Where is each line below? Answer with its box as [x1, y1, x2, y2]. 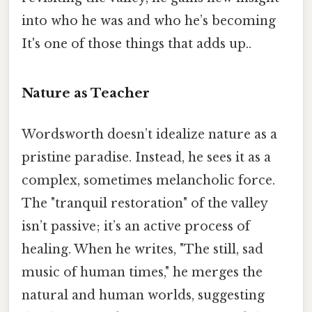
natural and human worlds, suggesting [22, 288, 265, 304]
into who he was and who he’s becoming [22, 13, 276, 29]
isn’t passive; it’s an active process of [22, 219, 250, 235]
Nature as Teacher [22, 85, 150, 102]
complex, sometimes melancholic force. [22, 173, 275, 189]
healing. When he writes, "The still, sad [22, 242, 263, 258]
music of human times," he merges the [22, 265, 263, 281]
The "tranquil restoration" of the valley [22, 196, 267, 212]
